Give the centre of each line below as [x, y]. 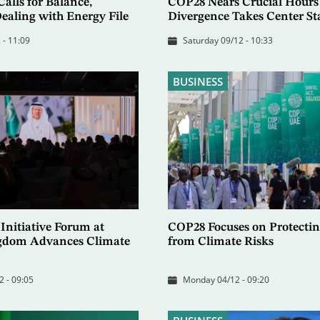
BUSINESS [198, 81]
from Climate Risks [221, 242]
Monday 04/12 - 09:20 [226, 280]
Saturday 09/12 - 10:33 [228, 40]
